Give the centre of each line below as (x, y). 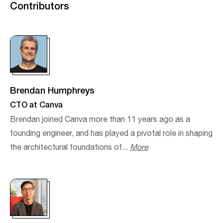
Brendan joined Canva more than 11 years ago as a (100, 119)
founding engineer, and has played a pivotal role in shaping (111, 133)
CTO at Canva (36, 104)
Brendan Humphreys (52, 90)
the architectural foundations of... (70, 147)
